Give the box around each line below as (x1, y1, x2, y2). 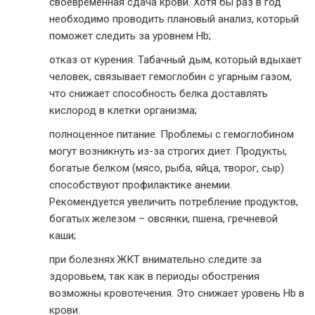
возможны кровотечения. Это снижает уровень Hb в (49, 286, 304, 300)
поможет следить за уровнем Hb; (49, 29, 211, 42)
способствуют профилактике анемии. (49, 178, 232, 191)
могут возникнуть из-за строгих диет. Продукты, (49, 144, 287, 157)
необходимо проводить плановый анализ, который (49, 12, 299, 25)
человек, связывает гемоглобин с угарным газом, (49, 70, 292, 83)
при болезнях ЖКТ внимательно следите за (49, 252, 262, 266)
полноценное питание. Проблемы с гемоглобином (49, 127, 294, 141)
